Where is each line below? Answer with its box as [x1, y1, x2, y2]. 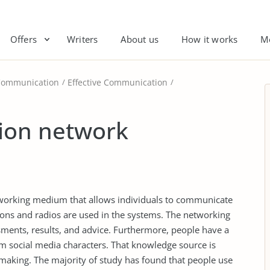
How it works [181, 33, 238, 45]
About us [121, 33, 159, 45]
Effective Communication [67, 77, 168, 88]
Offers [10, 33, 37, 45]
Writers [66, 33, 98, 45]
